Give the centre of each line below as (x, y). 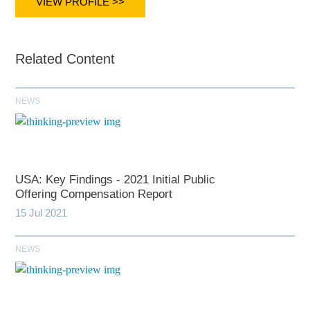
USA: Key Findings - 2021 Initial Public (116, 180)
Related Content (65, 59)
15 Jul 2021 (42, 213)
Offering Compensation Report (94, 194)
